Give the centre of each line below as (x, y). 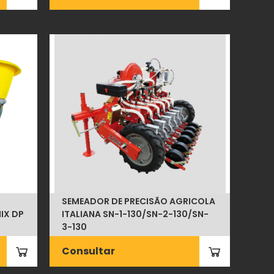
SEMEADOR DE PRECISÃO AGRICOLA (139, 202)
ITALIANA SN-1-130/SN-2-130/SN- (135, 214)
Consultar (89, 251)
